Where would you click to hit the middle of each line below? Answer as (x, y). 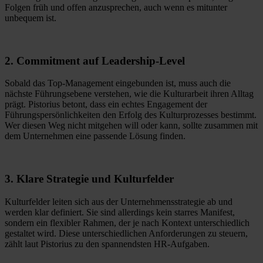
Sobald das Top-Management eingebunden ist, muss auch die (118, 83)
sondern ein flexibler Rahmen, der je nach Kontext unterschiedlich (127, 222)
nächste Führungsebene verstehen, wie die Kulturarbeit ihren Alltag (129, 94)
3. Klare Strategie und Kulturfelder (89, 179)
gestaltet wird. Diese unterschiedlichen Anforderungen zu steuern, (126, 233)
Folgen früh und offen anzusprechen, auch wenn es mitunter (116, 7)
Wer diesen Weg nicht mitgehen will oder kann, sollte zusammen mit (131, 126)
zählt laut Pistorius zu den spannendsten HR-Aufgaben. (107, 244)
